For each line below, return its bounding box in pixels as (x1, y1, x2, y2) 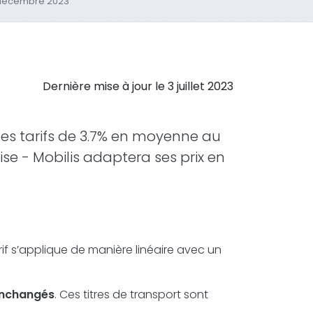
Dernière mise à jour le (43, 78, 168, 94)
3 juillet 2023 (168, 78, 233, 94)
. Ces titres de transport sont (54, 286, 208, 303)
